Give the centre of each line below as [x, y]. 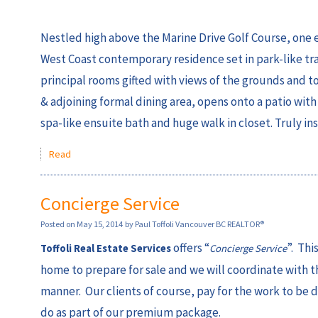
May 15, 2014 [100, 224]
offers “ [190, 248]
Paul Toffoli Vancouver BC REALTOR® [199, 224]
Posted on [59, 224]
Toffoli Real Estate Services [106, 249]
